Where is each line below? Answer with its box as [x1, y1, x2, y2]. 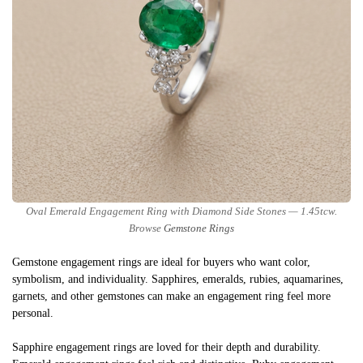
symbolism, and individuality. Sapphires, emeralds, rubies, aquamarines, [12, 273, 344, 286]
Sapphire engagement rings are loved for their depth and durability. [12, 341, 321, 354]
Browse [129, 223, 164, 235]
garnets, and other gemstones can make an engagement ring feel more [12, 290, 331, 303]
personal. [12, 307, 53, 320]
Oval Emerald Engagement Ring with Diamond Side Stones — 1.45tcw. [26, 206, 337, 218]
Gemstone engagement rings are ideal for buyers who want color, [12, 256, 310, 269]
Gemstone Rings [164, 223, 234, 235]
